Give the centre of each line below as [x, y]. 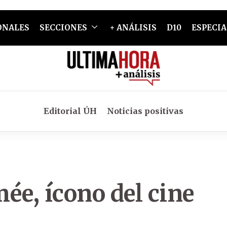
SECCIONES [63, 28]
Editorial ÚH [70, 111]
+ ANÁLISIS [133, 28]
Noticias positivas [145, 111]
